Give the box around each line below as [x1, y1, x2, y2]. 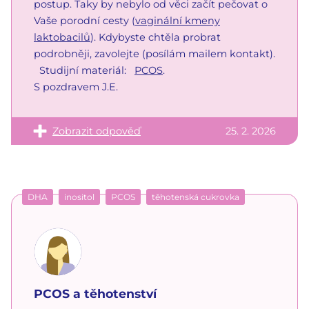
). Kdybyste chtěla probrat [90, 30, 221, 43]
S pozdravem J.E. [34, 80, 118, 93]
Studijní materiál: [34, 63, 134, 77]
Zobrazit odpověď [52, 124, 141, 137]
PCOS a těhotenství [34, 286, 157, 301]
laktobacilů [34, 30, 90, 43]
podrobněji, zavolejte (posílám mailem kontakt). [34, 47, 275, 60]
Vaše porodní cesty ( [34, 14, 135, 27]
